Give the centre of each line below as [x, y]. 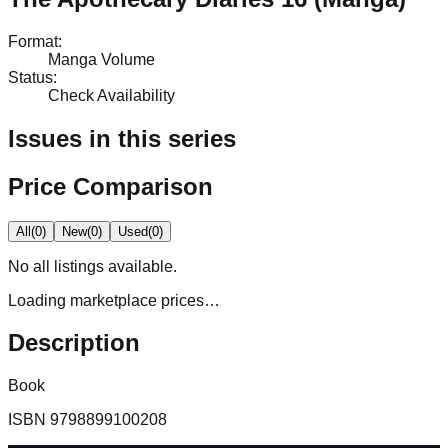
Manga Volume [101, 59]
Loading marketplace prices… [114, 300]
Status [30, 77]
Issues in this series [122, 138]
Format [33, 41]
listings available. [113, 266]
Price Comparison [110, 186]
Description [74, 343]
